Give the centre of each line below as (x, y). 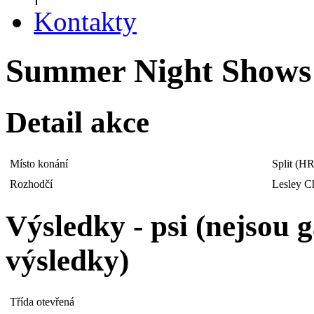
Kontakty (85, 21)
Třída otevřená (42, 301)
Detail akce (77, 122)
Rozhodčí (31, 184)
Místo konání (39, 163)
